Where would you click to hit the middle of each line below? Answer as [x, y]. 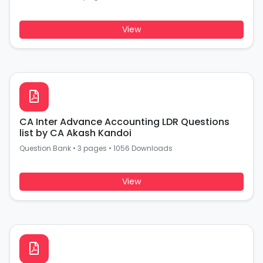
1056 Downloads [143, 148]
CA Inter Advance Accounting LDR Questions [124, 122]
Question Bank [45, 148]
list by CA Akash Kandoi [75, 133]
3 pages [92, 148]
